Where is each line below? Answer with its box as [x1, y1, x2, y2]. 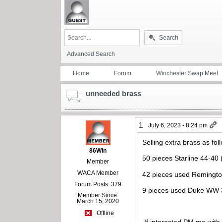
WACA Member [77, 169, 119, 176]
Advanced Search [67, 50, 115, 57]
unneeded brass [86, 89, 141, 98]
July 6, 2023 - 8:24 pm [148, 121, 208, 129]
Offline [95, 210, 114, 217]
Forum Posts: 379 [74, 180, 122, 188]
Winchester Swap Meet [156, 69, 218, 77]
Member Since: [77, 191, 118, 199]
